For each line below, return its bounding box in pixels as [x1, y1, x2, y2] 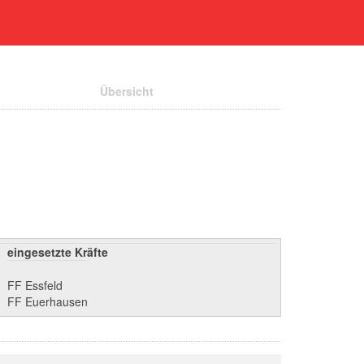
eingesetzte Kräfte [7, 244, 108, 260]
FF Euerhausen [7, 293, 88, 310]
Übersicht [100, 83, 154, 99]
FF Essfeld [7, 277, 63, 293]
